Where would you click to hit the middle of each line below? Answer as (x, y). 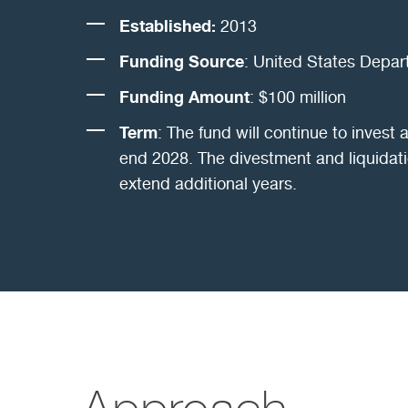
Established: (167, 25)
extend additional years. (208, 183)
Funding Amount (184, 96)
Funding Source (181, 61)
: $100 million (297, 97)
